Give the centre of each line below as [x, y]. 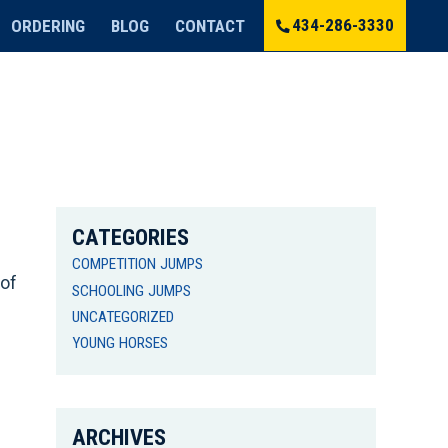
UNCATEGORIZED [123, 316]
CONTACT [210, 25]
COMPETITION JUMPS [138, 264]
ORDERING [48, 25]
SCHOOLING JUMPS [132, 290]
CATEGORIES [131, 237]
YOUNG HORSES [120, 342]
